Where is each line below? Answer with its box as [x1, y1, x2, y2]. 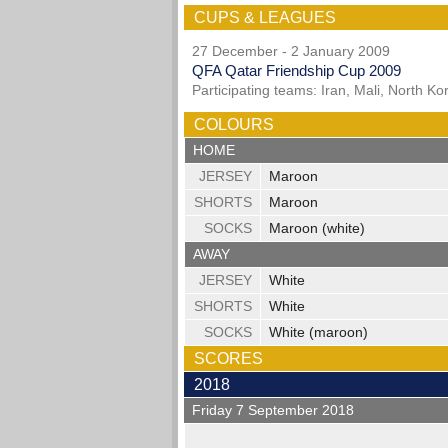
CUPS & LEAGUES [193, 8, 336, 26]
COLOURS [193, 116, 274, 134]
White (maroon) [269, 324, 369, 341]
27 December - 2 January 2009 [192, 43, 391, 60]
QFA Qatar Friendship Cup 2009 [192, 62, 402, 80]
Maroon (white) [269, 220, 366, 237]
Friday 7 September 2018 [192, 402, 355, 419]
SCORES [193, 350, 263, 368]
